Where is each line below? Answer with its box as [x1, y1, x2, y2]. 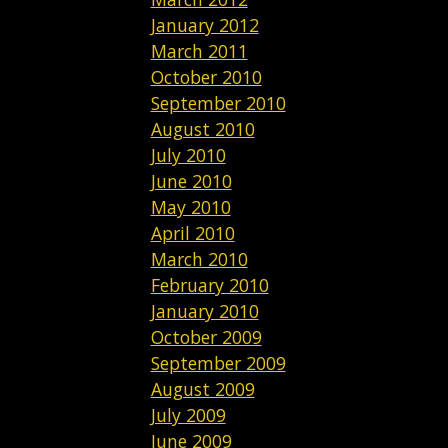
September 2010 [150, 91, 286, 115]
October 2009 [150, 325, 262, 349]
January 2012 [150, 13, 259, 37]
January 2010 [150, 299, 259, 323]
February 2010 [150, 273, 269, 297]
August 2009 [150, 377, 255, 401]
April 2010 [150, 221, 235, 245]
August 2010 [150, 117, 255, 141]
